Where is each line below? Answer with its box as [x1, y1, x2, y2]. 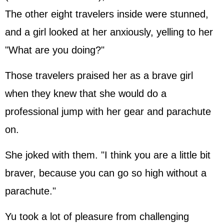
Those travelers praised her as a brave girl [5, 70, 193, 81]
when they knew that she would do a [5, 88, 166, 99]
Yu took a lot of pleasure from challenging [5, 211, 189, 222]
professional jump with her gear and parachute [5, 106, 211, 117]
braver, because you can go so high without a [5, 167, 206, 178]
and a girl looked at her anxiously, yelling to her [5, 26, 213, 37]
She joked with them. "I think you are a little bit [5, 149, 210, 160]
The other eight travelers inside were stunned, [5, 8, 208, 19]
